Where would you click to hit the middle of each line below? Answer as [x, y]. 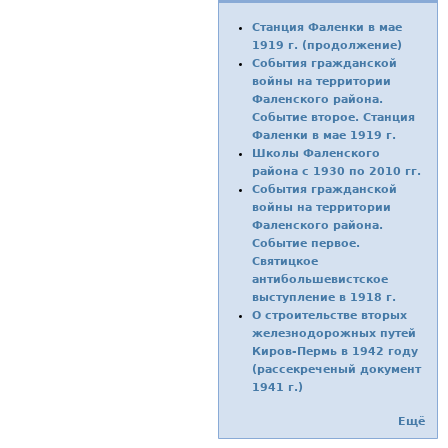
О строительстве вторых [330, 315]
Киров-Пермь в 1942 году [335, 351]
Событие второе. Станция [334, 117]
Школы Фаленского [316, 153]
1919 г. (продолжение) [327, 45]
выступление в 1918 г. [324, 297]
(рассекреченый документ [337, 369]
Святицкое [285, 261]
